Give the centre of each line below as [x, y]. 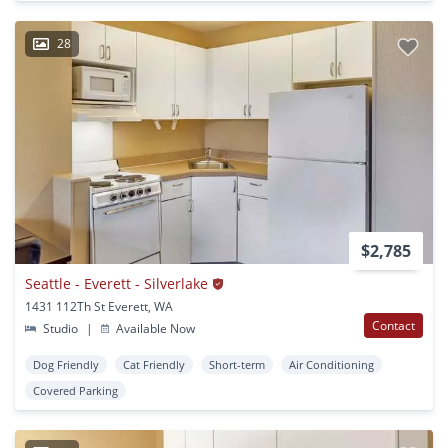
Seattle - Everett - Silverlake [116, 284]
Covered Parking [75, 391]
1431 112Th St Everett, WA [99, 307]
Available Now [154, 329]
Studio [61, 329]
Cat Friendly [154, 365]
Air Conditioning [331, 365]
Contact [393, 326]
